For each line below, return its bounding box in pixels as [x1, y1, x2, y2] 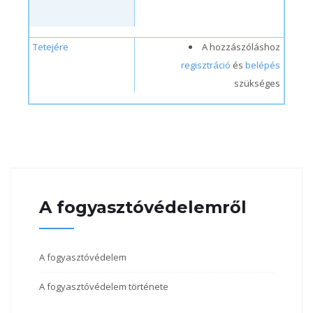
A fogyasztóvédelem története [39, 280, 168, 293]
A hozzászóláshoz [202, 41, 280, 53]
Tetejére [33, 41, 68, 53]
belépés [245, 59, 280, 71]
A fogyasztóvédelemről [39, 197, 247, 217]
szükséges [234, 77, 280, 89]
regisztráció [181, 59, 231, 71]
